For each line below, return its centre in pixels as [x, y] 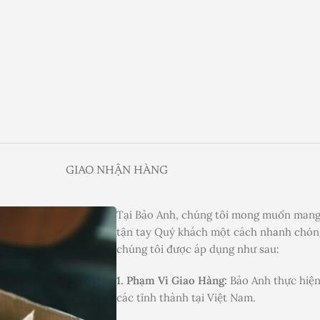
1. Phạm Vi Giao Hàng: [172, 281]
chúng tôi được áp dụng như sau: [198, 249]
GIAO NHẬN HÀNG [116, 171]
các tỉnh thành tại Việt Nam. [186, 298]
